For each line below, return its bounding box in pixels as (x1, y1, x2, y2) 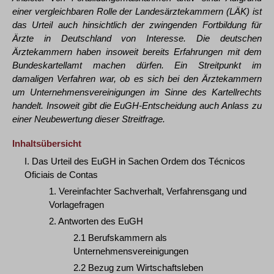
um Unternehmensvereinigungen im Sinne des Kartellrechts (12, 87, 262, 97)
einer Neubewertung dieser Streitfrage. (12, 114, 165, 124)
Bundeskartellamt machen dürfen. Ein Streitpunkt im (12, 60, 262, 70)
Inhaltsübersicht (12, 138, 81, 149)
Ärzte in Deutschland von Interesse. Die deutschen (12, 33, 262, 43)
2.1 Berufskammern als (73, 232, 167, 243)
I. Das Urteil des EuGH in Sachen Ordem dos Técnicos (24, 156, 245, 166)
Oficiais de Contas (24, 169, 98, 180)
